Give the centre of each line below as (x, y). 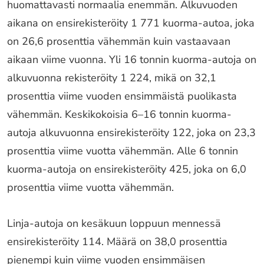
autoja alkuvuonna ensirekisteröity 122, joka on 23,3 (131, 133)
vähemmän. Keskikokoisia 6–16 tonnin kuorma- (119, 114)
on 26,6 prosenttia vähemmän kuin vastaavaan (119, 41)
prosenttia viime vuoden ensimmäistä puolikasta (122, 96)
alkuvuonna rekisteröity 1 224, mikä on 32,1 (112, 78)
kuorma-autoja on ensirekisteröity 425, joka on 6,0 (127, 169)
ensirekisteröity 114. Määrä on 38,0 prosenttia (117, 242)
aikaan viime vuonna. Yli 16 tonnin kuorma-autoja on (132, 60)
